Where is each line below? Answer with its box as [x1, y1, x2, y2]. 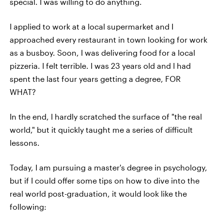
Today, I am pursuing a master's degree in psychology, [10, 163, 207, 172]
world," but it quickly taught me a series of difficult [10, 125, 193, 134]
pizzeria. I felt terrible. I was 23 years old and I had [10, 61, 191, 70]
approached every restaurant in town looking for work [10, 35, 207, 44]
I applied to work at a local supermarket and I [10, 22, 173, 31]
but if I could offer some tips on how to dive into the [10, 176, 200, 185]
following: [10, 202, 46, 211]
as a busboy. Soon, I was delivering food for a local [10, 48, 195, 57]
